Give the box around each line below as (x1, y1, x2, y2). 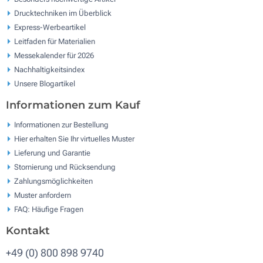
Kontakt (6, 224, 50, 238)
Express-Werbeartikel (14, 22, 86, 32)
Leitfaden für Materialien (14, 36, 95, 46)
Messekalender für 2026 (14, 50, 94, 60)
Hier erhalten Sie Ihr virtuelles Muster (14, 134, 134, 143)
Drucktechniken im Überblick (14, 8, 112, 18)
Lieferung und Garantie (14, 148, 90, 157)
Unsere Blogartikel (14, 79, 75, 88)
